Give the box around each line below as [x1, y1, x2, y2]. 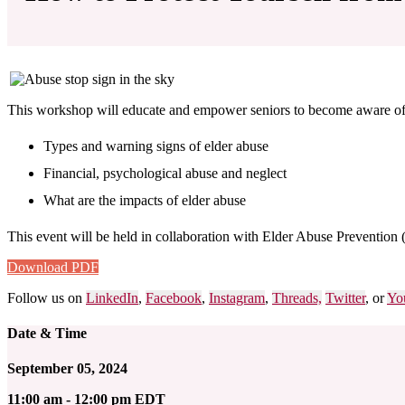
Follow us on [7, 289, 86, 306]
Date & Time [7, 325, 87, 341]
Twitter [325, 289, 365, 306]
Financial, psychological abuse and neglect [43, 165, 287, 181]
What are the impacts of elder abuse [43, 192, 246, 208]
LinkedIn [86, 289, 138, 306]
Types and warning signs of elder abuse [43, 137, 268, 154]
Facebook [146, 289, 202, 306]
